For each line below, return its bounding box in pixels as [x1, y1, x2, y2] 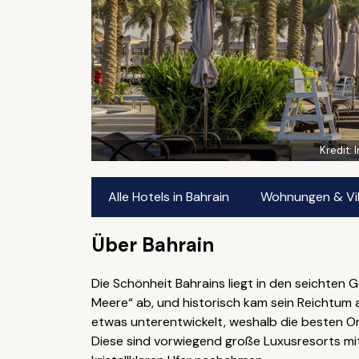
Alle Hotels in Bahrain [108, 188, 230, 205]
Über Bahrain [91, 232, 214, 257]
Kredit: [319, 143, 354, 157]
